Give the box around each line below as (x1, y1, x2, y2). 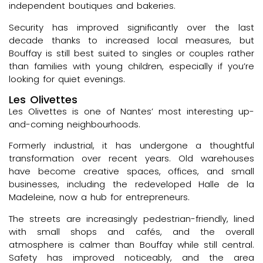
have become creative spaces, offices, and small (9, 165, 254, 178)
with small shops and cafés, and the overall (9, 225, 254, 238)
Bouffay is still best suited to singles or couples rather (9, 46, 254, 59)
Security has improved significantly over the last (9, 21, 254, 33)
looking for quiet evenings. (9, 72, 125, 85)
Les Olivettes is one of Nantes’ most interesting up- (9, 104, 254, 117)
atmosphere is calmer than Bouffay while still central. (9, 238, 254, 251)
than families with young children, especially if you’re (9, 59, 254, 72)
